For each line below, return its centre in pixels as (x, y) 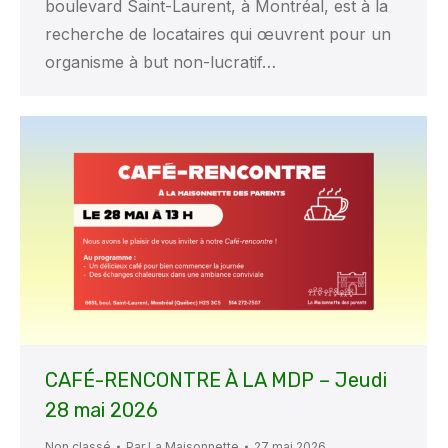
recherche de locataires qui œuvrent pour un (218, 34)
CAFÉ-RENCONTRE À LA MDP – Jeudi (216, 380)
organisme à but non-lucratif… (160, 62)
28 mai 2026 (101, 410)
